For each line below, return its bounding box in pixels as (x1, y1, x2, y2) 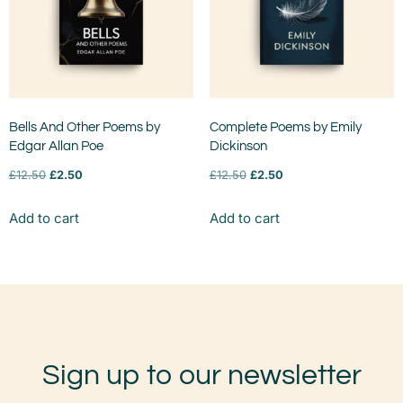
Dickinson (209, 139, 267, 154)
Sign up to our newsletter (41, 360, 362, 390)
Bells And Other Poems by (9, 121, 160, 135)
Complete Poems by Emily (209, 121, 362, 135)
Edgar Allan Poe (9, 139, 103, 154)
